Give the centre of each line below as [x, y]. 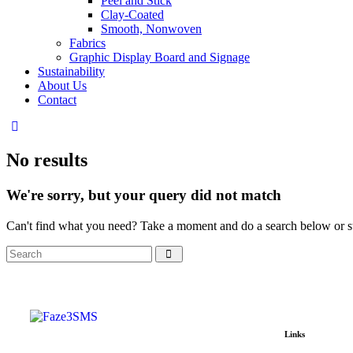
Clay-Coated [132, 15]
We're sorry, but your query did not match [144, 195]
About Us [62, 85]
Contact [57, 100]
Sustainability [71, 71]
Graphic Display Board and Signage [160, 57]
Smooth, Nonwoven [151, 29]
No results [47, 160]
